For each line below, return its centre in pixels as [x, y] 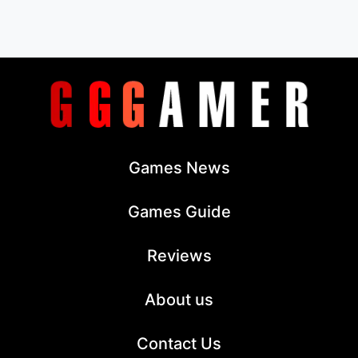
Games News [179, 167]
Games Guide [179, 211]
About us [179, 299]
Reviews [179, 255]
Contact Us [179, 343]
